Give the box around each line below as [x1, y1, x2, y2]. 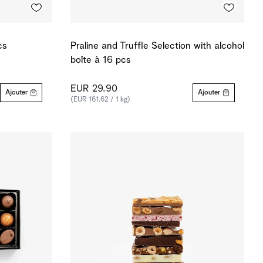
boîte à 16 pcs [70, 55, 131, 65]
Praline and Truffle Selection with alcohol [70, 41, 244, 51]
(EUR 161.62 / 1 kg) [70, 96, 130, 103]
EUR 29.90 [70, 84, 117, 94]
